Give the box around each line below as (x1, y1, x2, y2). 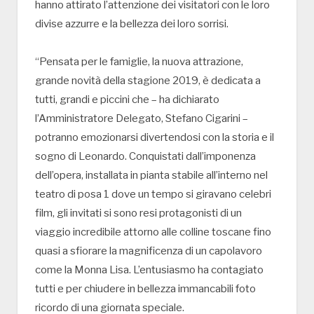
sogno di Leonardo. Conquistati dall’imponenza (35, 150, 256, 163)
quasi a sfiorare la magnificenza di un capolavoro (35, 245, 262, 258)
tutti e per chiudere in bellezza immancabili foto (35, 282, 256, 296)
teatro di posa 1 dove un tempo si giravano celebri (35, 188, 271, 201)
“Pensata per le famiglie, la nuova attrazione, (35, 55, 243, 69)
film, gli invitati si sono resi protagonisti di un (35, 207, 242, 220)
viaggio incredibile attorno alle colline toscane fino (35, 226, 271, 239)
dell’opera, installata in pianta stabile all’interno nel (35, 169, 268, 182)
